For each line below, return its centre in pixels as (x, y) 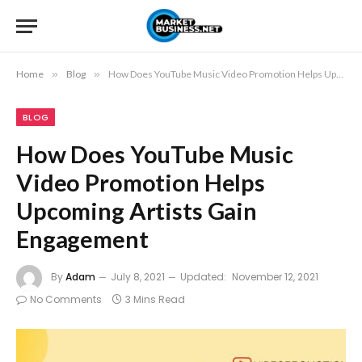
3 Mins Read (155, 299)
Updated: (203, 277)
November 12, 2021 (275, 277)
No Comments (66, 299)
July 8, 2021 (138, 277)
